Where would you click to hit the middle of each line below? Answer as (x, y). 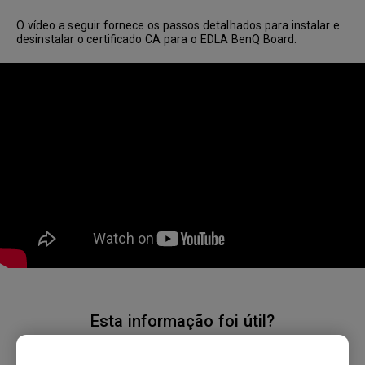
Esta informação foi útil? (182, 321)
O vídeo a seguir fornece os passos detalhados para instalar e (178, 25)
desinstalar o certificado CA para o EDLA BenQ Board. (157, 39)
